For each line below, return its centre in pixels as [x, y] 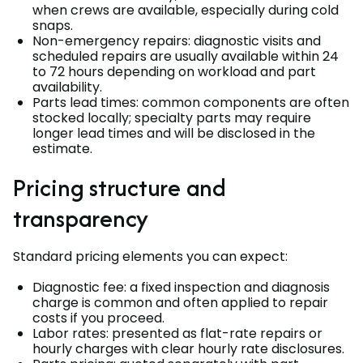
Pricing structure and [120, 187]
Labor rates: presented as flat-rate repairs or [177, 333]
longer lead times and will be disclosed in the [174, 133]
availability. [67, 87]
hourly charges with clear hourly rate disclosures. [188, 348]
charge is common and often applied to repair [180, 302]
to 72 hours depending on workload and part [174, 71]
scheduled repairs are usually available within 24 [186, 56]
